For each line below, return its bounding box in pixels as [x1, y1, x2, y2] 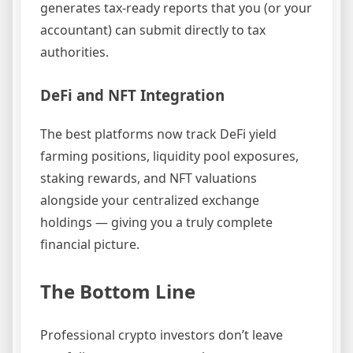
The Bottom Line [40, 277, 195, 304]
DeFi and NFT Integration [40, 84, 225, 105]
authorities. [40, 43, 109, 61]
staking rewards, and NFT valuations [40, 169, 257, 187]
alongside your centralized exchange [40, 191, 259, 209]
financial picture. [40, 235, 139, 253]
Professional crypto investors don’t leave [40, 325, 283, 344]
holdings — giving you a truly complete [40, 213, 273, 231]
